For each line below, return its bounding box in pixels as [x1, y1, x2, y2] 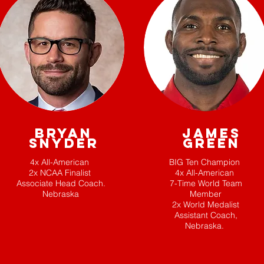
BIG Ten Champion [169, 156, 242, 167]
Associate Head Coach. [16, 177, 105, 189]
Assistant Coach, [174, 209, 237, 220]
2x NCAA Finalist [28, 167, 93, 178]
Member [190, 188, 222, 199]
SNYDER [28, 134, 99, 151]
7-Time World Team [169, 177, 242, 189]
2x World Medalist [172, 199, 239, 210]
